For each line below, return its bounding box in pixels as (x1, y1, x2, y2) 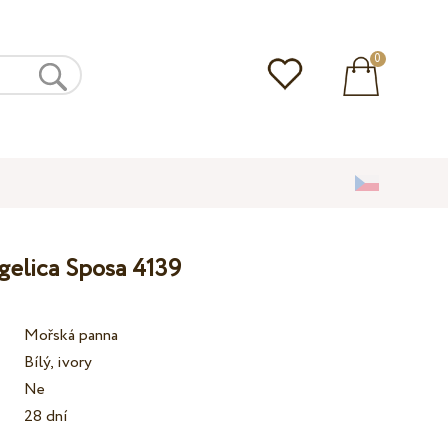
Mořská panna (24, 324, 119, 348)
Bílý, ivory (24, 351, 93, 375)
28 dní (24, 405, 69, 429)
